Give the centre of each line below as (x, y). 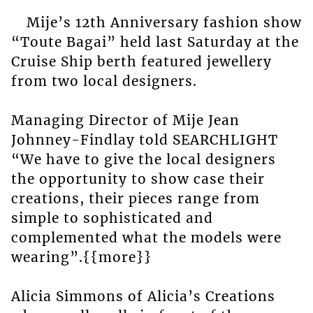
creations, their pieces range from (135, 198)
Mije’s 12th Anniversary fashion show (164, 22)
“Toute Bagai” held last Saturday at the (155, 42)
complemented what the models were (146, 237)
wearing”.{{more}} (81, 257)
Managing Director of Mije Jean (125, 120)
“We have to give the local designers (143, 159)
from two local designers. (104, 81)
